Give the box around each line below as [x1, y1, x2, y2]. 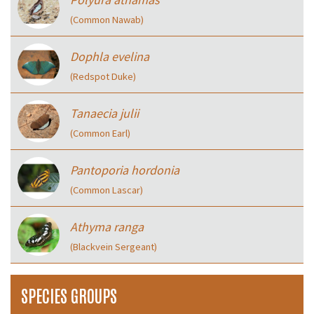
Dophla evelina [70, 48, 149, 65]
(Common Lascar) [70, 184, 143, 197]
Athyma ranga [70, 219, 144, 235]
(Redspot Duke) [70, 70, 136, 83]
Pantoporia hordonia [70, 162, 179, 179]
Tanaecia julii [70, 105, 139, 122]
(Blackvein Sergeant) [70, 240, 157, 254]
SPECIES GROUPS [21, 284, 117, 306]
